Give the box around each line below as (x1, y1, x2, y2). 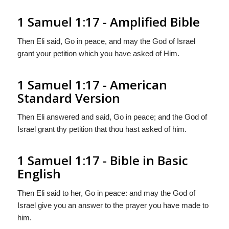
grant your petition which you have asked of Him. (17, 49, 179, 58)
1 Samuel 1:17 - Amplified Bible (17, 13, 200, 30)
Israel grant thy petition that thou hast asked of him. (17, 125, 187, 134)
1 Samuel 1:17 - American (17, 76, 167, 93)
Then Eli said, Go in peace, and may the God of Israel (17, 36, 195, 45)
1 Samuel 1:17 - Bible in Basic (17, 152, 188, 169)
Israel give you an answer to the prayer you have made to (17, 201, 209, 210)
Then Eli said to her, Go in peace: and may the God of (17, 189, 195, 197)
